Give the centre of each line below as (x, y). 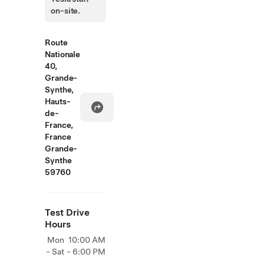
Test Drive (67, 212)
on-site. (66, 11)
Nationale (63, 54)
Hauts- (58, 101)
